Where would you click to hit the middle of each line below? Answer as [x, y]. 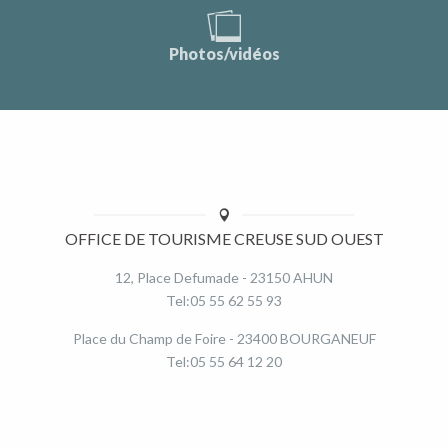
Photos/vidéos [224, 53]
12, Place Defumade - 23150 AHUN [224, 277]
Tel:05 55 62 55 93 [224, 300]
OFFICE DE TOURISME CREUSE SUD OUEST [224, 238]
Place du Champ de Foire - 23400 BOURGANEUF [224, 338]
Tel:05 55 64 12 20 [224, 361]
